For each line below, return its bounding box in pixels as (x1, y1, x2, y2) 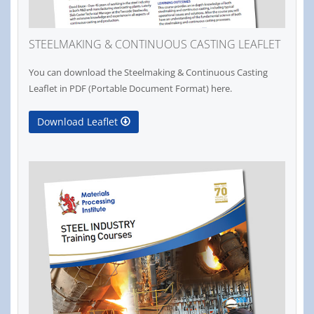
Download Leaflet (37, 115, 121, 129)
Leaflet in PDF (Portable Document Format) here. (29, 82, 232, 95)
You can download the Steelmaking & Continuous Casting (29, 66, 268, 79)
